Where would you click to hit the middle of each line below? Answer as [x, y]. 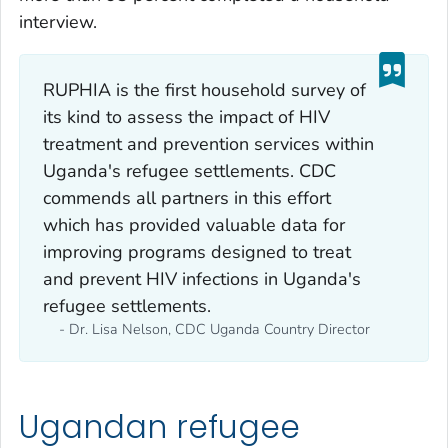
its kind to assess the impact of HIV [186, 117]
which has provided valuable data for [193, 225]
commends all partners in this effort [186, 198]
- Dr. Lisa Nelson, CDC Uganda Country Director [214, 329]
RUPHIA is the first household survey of [204, 90]
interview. [58, 21]
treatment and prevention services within [208, 144]
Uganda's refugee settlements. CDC [189, 171]
